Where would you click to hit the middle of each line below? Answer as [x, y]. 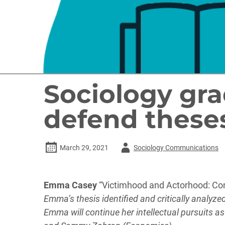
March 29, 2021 [84, 148]
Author [128, 147]
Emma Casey [70, 185]
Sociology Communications [176, 148]
